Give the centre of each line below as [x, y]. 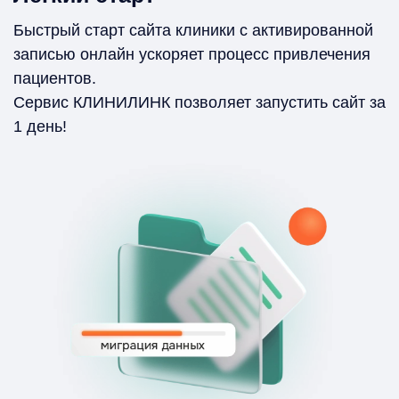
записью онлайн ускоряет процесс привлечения [192, 55]
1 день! [40, 127]
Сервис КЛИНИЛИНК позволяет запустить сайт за [199, 103]
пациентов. [55, 79]
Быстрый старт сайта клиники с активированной [193, 31]
